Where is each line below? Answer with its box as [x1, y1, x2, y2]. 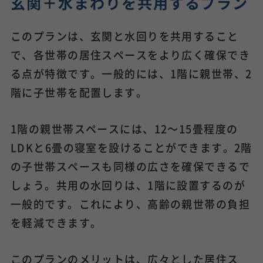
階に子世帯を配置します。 [10, 84, 148, 100]
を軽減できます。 [10, 214, 102, 230]
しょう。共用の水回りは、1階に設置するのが [10, 177, 246, 193]
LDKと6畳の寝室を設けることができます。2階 [10, 139, 252, 155]
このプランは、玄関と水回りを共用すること [10, 28, 239, 43]
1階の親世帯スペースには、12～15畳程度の [10, 120, 238, 136]
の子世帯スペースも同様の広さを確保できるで [10, 158, 251, 174]
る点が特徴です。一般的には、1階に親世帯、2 [10, 65, 252, 81]
